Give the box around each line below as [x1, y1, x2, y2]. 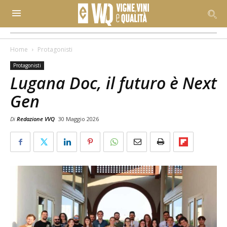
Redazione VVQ [17, 115, 55, 123]
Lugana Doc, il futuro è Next [10, 72, 217, 94]
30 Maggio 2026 [58, 115, 99, 123]
